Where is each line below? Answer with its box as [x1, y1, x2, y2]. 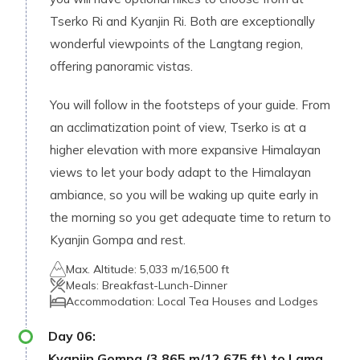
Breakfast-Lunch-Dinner [102, 278, 227, 292]
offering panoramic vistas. [50, 59, 193, 74]
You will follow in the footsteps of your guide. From [50, 97, 330, 112]
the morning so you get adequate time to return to [50, 210, 331, 225]
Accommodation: [66, 294, 157, 309]
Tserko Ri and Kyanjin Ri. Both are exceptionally [50, 14, 315, 29]
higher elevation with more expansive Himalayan [50, 142, 321, 157]
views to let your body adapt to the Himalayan [50, 165, 311, 180]
